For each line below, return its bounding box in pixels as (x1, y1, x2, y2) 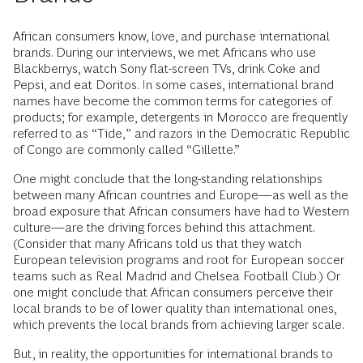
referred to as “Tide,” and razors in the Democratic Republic (13, 126, 350, 140)
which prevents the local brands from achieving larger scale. (13, 318, 344, 331)
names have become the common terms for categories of (13, 94, 331, 108)
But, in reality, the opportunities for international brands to (13, 347, 333, 361)
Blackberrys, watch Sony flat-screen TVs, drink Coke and (13, 62, 320, 75)
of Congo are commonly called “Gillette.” (13, 143, 240, 156)
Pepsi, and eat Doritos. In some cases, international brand (13, 78, 334, 92)
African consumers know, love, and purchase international (13, 29, 330, 43)
